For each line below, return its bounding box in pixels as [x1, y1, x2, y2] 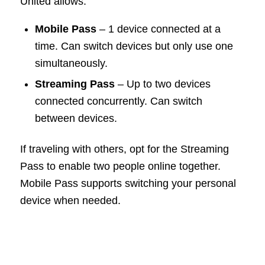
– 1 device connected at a [96, 23, 221, 35]
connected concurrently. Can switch [34, 95, 202, 108]
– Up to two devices [114, 78, 211, 91]
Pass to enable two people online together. [20, 160, 221, 173]
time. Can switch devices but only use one [34, 40, 233, 53]
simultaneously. [34, 57, 108, 70]
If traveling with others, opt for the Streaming [20, 143, 229, 156]
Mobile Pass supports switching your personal [20, 177, 236, 190]
